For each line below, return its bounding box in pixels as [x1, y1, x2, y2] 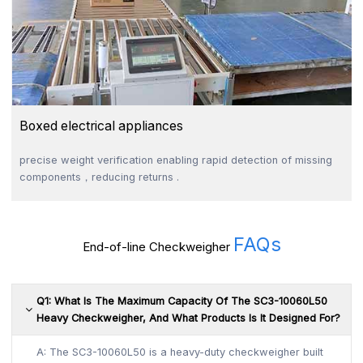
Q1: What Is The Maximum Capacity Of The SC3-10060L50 [36, 294, 328, 307]
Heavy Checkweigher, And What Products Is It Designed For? [36, 311, 341, 324]
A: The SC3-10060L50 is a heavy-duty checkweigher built [36, 345, 324, 358]
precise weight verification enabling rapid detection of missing [19, 153, 332, 166]
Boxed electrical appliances [19, 117, 183, 134]
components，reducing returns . [19, 170, 179, 183]
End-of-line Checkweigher [82, 239, 233, 255]
